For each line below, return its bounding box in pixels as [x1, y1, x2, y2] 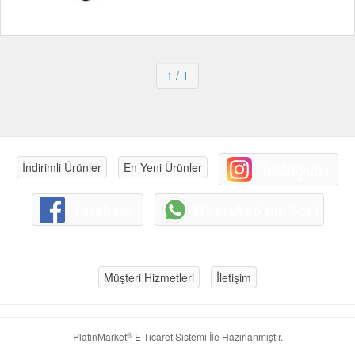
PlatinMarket [72, 330, 127, 343]
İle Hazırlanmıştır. [206, 330, 283, 343]
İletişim [216, 269, 251, 285]
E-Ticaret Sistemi [132, 330, 207, 343]
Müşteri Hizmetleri [104, 269, 194, 285]
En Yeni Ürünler [124, 159, 202, 176]
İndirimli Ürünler [22, 159, 101, 176]
